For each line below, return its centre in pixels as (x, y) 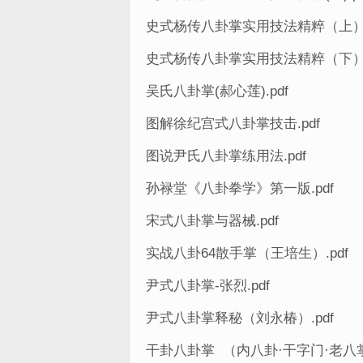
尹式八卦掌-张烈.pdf (208, 286)
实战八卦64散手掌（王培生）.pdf (247, 253)
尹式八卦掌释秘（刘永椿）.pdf (240, 318)
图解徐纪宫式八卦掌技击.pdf (233, 124)
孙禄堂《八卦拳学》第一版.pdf (240, 188)
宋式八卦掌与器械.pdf (212, 221)
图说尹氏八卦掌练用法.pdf (226, 156)
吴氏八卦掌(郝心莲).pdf (217, 91)
